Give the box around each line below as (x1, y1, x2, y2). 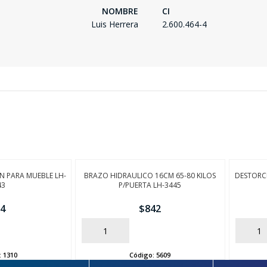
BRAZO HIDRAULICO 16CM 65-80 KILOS (84, 170, 216, 181)
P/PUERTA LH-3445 (119, 180, 182, 191)
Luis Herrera (91, 18, 138, 30)
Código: (129, 250, 157, 259)
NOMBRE (102, 5, 138, 17)
